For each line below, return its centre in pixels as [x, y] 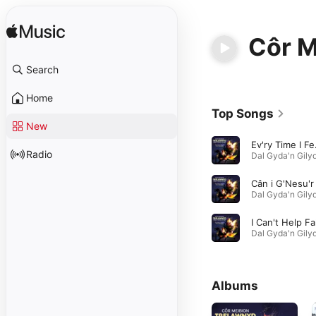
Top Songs [243, 114]
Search [42, 69]
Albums [235, 286]
